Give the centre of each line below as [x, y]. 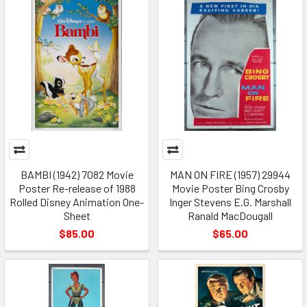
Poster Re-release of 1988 [77, 188]
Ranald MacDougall [230, 216]
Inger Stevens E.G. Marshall [230, 202]
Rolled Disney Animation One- [77, 202]
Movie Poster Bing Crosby [230, 188]
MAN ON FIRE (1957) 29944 [230, 175]
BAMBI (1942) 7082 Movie [77, 175]
